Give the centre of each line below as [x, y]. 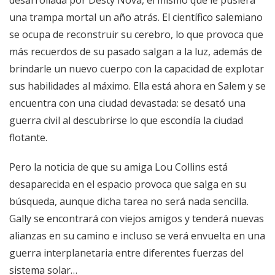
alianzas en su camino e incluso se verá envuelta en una [137, 235]
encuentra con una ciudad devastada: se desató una [127, 103]
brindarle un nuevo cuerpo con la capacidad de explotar [137, 68]
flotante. [28, 137]
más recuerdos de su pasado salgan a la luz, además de [136, 51]
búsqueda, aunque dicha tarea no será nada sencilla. [129, 201]
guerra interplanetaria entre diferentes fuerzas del [126, 253]
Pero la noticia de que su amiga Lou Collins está [118, 167]
